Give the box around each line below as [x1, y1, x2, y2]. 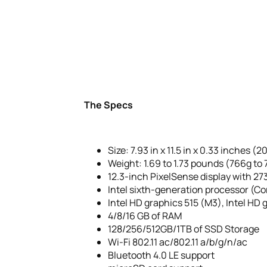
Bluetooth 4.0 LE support [107, 249, 215, 262]
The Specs [83, 98, 133, 111]
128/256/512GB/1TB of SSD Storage [107, 222, 259, 235]
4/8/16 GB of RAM [107, 209, 182, 222]
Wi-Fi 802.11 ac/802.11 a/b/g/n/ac [107, 235, 247, 249]
